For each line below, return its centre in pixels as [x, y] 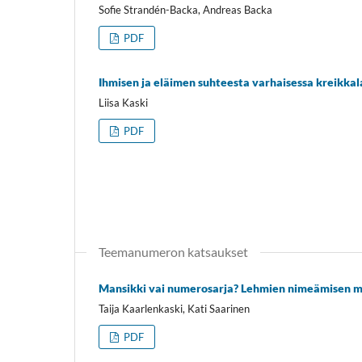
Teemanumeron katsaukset [173, 251]
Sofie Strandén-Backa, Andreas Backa [185, 9]
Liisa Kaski [123, 102]
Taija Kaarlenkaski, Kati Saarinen [174, 308]
